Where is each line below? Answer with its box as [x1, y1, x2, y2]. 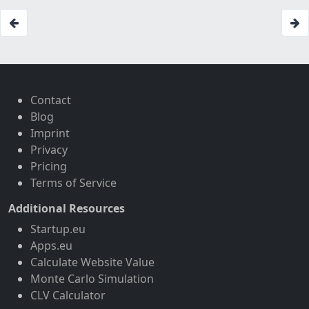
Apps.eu [30, 238, 72, 254]
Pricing [30, 159, 67, 175]
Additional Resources [8, 201, 125, 217]
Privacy [30, 142, 68, 158]
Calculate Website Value [30, 255, 154, 270]
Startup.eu [30, 221, 86, 237]
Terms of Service [30, 175, 117, 191]
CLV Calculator [30, 288, 106, 303]
